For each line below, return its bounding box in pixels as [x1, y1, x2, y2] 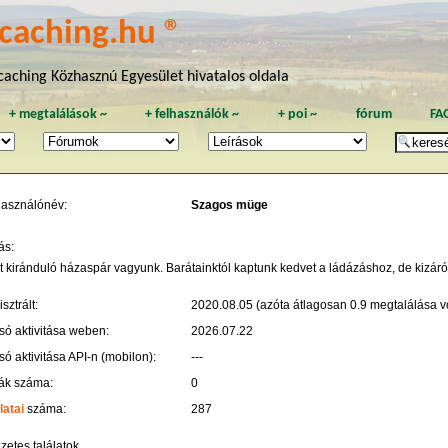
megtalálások [18, 108, 97, 122]
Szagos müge [190, 198, 268, 213]
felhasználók [155, 108, 230, 122]
